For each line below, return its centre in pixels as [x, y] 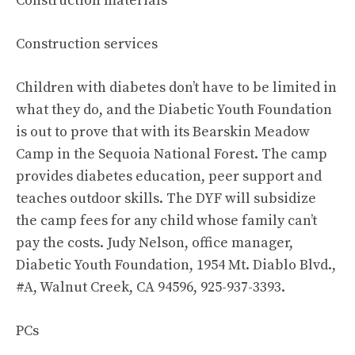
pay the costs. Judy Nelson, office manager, [155, 243]
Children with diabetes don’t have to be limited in [176, 88]
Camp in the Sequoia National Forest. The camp [172, 154]
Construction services [87, 44]
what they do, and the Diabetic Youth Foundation [174, 110]
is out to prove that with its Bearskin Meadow [163, 132]
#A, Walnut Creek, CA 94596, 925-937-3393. [151, 287]
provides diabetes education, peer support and [169, 176]
